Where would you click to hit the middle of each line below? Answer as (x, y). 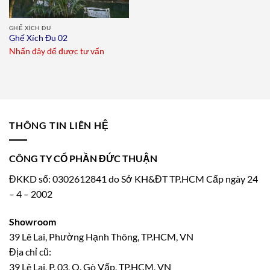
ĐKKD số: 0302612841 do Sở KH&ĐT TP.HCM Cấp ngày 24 (133, 179)
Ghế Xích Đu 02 (38, 38)
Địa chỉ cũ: (30, 252)
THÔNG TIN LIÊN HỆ (59, 125)
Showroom (33, 222)
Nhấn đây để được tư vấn (56, 52)
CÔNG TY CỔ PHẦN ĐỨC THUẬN (83, 158)
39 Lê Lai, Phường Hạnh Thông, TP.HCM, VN (101, 237)
